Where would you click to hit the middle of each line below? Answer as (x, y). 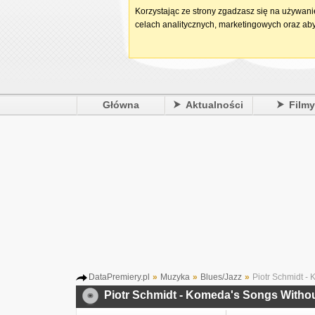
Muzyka (175, 277)
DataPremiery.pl (119, 277)
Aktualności (215, 105)
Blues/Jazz (221, 277)
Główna (121, 105)
